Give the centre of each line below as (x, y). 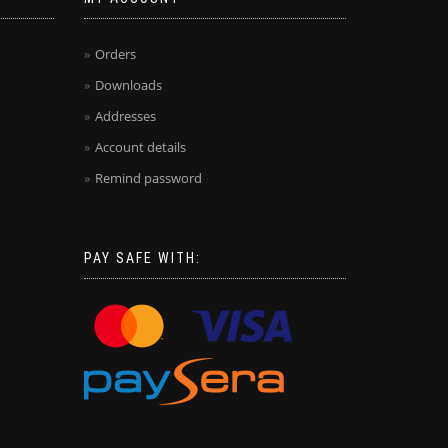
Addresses (125, 116)
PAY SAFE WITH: (142, 258)
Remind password (148, 178)
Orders (115, 54)
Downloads (128, 85)
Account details (140, 147)
